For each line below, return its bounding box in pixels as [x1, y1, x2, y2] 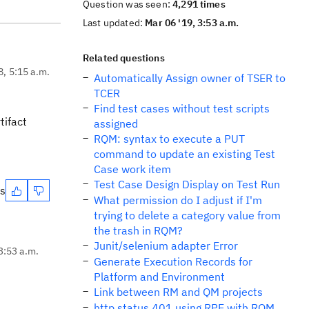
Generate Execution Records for [94, 255, 252, 268]
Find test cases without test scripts [94, 101, 270, 115]
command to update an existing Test [94, 147, 275, 161]
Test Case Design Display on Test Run [94, 177, 280, 191]
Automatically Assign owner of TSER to [94, 71, 286, 85]
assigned [94, 117, 138, 130]
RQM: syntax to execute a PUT [94, 132, 245, 146]
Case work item [94, 162, 171, 176]
